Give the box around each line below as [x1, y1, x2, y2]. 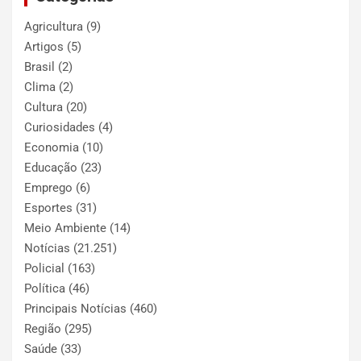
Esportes [24, 201, 73, 216]
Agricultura [24, 19, 83, 35]
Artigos [24, 39, 64, 55]
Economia [24, 140, 79, 156]
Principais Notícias [24, 301, 127, 317]
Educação [24, 160, 77, 176]
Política [24, 281, 65, 297]
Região [24, 322, 61, 337]
